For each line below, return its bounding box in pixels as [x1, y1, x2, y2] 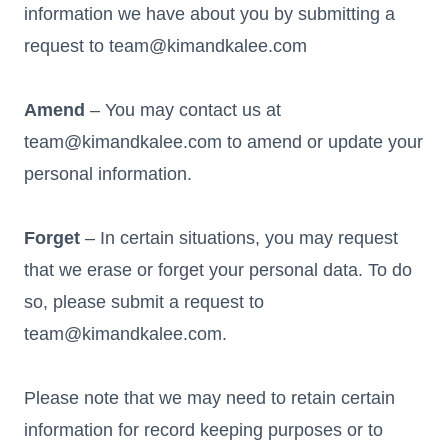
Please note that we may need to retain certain [24, 387, 395, 408]
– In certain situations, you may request [80, 227, 398, 248]
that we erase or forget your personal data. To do [24, 259, 412, 280]
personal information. [24, 163, 192, 184]
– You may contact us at [85, 99, 281, 120]
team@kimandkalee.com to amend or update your [24, 131, 423, 152]
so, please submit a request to [24, 291, 264, 312]
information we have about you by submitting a [24, 3, 395, 24]
